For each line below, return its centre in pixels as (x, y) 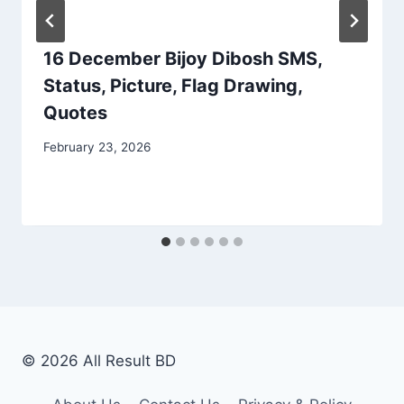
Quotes (75, 112)
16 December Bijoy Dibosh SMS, (183, 58)
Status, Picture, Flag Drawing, (173, 85)
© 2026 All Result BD (99, 361)
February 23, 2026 (97, 147)
